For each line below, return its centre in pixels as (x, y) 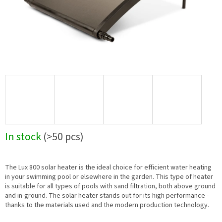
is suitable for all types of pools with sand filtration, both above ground (110, 187)
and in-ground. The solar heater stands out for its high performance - (107, 196)
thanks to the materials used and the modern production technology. (107, 205)
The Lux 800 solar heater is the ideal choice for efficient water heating (108, 168)
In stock (24, 137)
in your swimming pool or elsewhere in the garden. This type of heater (109, 177)
